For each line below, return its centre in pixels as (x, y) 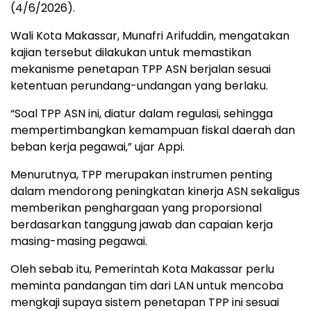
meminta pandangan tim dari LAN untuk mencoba (147, 285)
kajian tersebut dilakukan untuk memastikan (131, 52)
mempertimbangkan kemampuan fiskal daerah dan (153, 130)
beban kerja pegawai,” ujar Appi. (98, 146)
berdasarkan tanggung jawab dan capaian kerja (142, 224)
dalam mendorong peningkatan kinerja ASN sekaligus (155, 191)
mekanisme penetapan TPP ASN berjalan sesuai (141, 69)
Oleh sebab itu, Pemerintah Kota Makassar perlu (142, 269)
